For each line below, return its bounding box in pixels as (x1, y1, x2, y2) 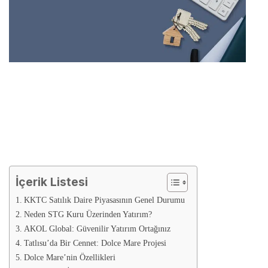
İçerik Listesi (16, 175, 88, 190)
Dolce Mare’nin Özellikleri (23, 252, 115, 262)
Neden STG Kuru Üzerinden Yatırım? (23, 209, 152, 219)
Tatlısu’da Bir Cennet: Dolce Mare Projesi (23, 238, 166, 248)
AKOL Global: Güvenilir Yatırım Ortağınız (23, 224, 170, 233)
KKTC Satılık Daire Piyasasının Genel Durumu (23, 195, 185, 205)
